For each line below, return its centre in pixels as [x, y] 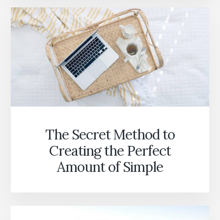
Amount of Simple [110, 167]
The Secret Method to [110, 135]
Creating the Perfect [110, 151]
